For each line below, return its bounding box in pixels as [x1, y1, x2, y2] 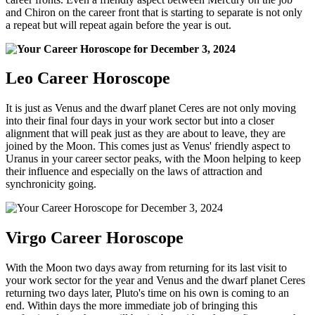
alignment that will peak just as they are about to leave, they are [6, 127, 285, 140]
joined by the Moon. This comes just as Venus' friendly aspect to [6, 140, 290, 153]
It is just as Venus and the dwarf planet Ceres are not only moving [6, 102, 296, 115]
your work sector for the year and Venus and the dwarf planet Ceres [6, 274, 305, 287]
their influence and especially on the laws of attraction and [6, 165, 262, 178]
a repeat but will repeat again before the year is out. [6, 18, 231, 31]
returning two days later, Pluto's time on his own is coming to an [6, 287, 289, 300]
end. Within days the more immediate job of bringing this [6, 300, 257, 312]
